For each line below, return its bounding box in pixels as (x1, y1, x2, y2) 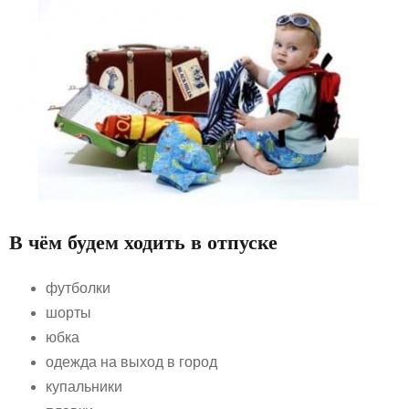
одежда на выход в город (46, 353, 217, 370)
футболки (46, 279, 110, 296)
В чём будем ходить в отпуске (9, 230, 278, 254)
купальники (46, 378, 122, 394)
